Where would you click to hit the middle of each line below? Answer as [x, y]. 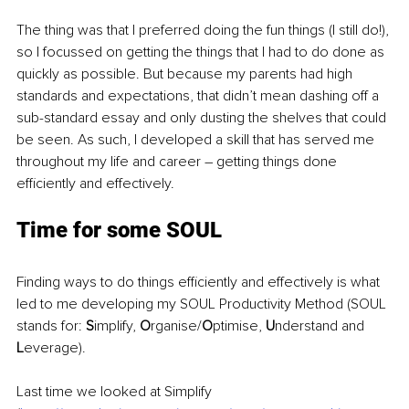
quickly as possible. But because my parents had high [186, 74]
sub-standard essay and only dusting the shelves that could [203, 118]
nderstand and [321, 326]
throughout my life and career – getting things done [178, 162]
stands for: [51, 326]
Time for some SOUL [119, 231]
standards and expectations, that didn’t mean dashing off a [199, 96]
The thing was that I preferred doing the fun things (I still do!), [204, 31]
